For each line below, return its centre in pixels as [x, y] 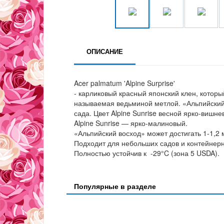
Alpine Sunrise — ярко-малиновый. [131, 123]
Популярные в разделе [115, 186]
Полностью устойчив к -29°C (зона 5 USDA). [147, 153]
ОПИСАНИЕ [105, 51]
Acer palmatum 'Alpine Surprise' [124, 83]
